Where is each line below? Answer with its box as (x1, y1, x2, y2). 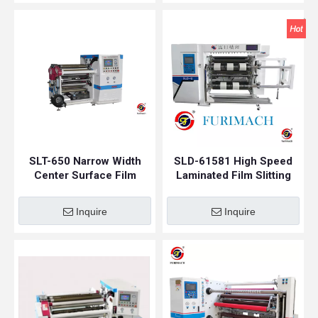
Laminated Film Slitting (175, 169, 291, 182)
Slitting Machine (44, 183, 126, 196)
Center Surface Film (33, 169, 136, 182)
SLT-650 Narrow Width (28, 155, 141, 168)
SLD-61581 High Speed (174, 155, 292, 168)
